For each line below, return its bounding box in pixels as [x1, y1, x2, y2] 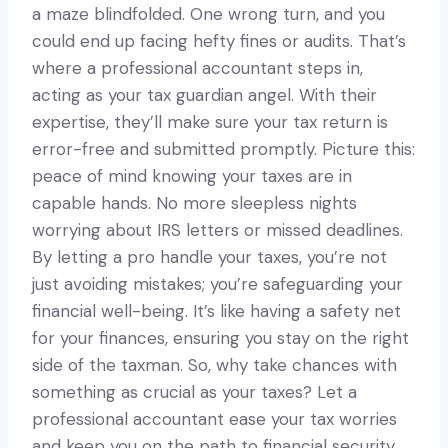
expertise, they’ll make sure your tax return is [32, 110, 388, 133]
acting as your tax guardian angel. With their [32, 83, 377, 106]
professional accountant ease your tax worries [32, 407, 397, 430]
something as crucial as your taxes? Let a [32, 380, 357, 403]
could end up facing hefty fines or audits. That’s [32, 29, 406, 52]
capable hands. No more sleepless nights [32, 191, 357, 214]
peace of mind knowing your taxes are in [32, 164, 352, 187]
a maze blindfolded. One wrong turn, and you [32, 2, 385, 25]
